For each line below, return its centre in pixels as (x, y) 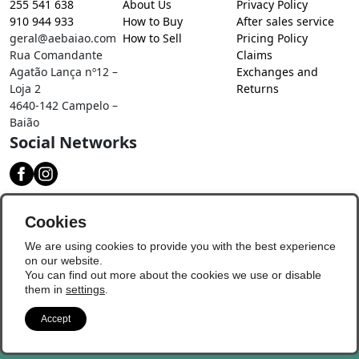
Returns (257, 89)
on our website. (64, 260)
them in (45, 289)
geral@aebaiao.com (63, 38)
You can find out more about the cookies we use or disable (173, 275)
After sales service (285, 21)
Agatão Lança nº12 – (64, 72)
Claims (254, 55)
